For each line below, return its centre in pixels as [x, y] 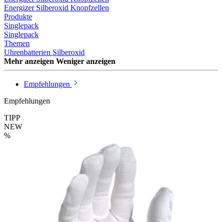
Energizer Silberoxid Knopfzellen [56, 7]
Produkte [18, 16]
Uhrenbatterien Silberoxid [44, 52]
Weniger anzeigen [86, 61]
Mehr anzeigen [29, 61]
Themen [17, 43]
